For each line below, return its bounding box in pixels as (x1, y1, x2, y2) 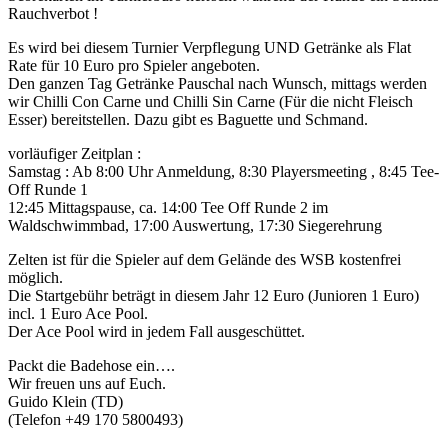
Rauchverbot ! (8, 4, 98, 22)
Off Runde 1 (8, 180, 88, 198)
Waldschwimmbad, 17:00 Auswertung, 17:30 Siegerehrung (8, 216, 382, 234)
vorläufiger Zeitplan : (8, 144, 141, 162)
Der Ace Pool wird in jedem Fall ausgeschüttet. (8, 322, 305, 340)
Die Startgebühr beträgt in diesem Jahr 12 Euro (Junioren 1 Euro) (8, 286, 419, 304)
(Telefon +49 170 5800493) (8, 410, 183, 428)
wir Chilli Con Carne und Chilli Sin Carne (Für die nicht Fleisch (8, 92, 413, 110)
